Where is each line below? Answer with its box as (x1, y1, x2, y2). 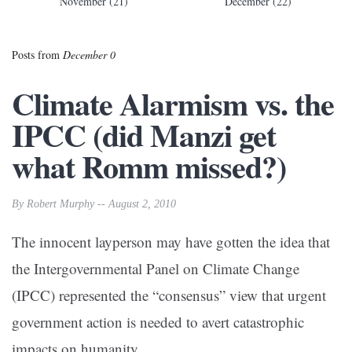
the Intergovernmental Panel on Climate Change (12, 258, 299, 279)
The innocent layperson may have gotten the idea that (12, 232, 330, 252)
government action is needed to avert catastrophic (12, 312, 304, 332)
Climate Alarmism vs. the (12, 80, 334, 127)
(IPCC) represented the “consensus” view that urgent (12, 285, 326, 306)
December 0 (63, 47, 115, 63)
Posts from (12, 47, 63, 63)
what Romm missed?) (12, 143, 286, 190)
